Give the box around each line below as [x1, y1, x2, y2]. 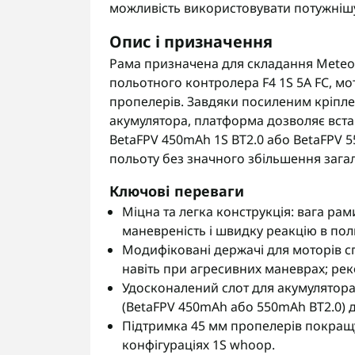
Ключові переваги [109, 181, 244, 200]
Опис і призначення [109, 31, 273, 52]
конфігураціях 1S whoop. [122, 336, 275, 353]
